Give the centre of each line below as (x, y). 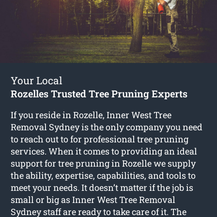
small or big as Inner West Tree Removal (93, 199)
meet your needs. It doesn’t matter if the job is (102, 187)
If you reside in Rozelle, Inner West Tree (91, 115)
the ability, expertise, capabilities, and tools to (103, 175)
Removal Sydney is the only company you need (107, 127)
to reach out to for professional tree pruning (100, 139)
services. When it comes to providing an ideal (104, 151)
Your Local (37, 80)
